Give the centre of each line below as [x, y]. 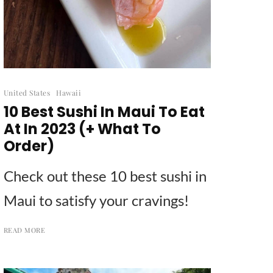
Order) [29, 146]
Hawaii [69, 92]
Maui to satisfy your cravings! [96, 200]
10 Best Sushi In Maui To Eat [104, 112]
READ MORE [24, 230]
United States [27, 92]
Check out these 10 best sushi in [105, 175]
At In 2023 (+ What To [82, 129]
